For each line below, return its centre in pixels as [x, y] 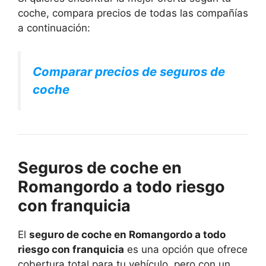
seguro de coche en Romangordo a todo [127, 234]
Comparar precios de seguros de [129, 71]
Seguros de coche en [100, 167]
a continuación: [54, 28]
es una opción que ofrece [186, 249]
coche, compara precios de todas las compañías [133, 13]
